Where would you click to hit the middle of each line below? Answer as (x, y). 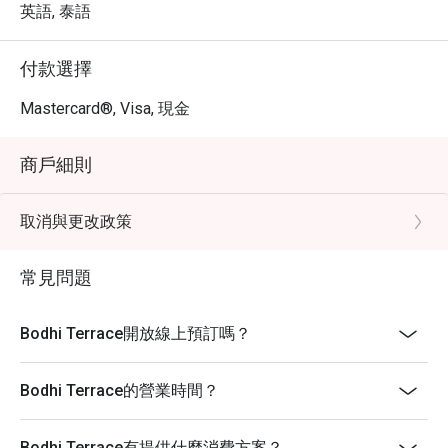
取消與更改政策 (76, 221)
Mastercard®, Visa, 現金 (105, 108)
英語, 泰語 (55, 11)
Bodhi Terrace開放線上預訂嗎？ (135, 333)
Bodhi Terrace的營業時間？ (119, 390)
